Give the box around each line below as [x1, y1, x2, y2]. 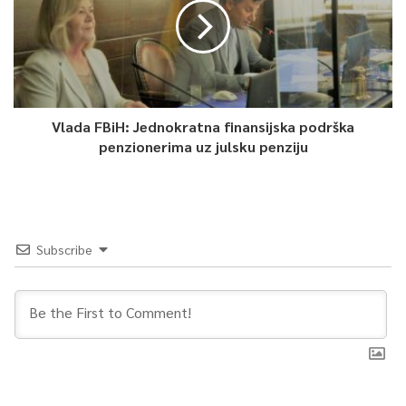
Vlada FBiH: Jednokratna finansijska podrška [52, 116, 354, 136]
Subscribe [36, 240, 92, 257]
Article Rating [167, 34, 239, 50]
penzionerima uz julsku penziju [98, 136, 308, 156]
